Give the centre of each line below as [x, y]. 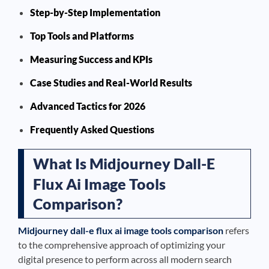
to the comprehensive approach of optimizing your [122, 245]
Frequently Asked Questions [92, 129]
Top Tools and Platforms [82, 36]
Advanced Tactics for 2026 [88, 106]
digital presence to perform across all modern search [125, 259]
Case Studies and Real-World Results [111, 83]
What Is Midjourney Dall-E [124, 163]
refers [236, 230]
